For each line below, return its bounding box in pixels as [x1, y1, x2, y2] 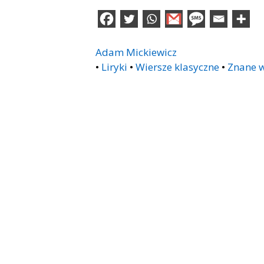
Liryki [101, 60, 127, 74]
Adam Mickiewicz [95, 45, 177, 59]
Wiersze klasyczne [136, 60, 219, 74]
